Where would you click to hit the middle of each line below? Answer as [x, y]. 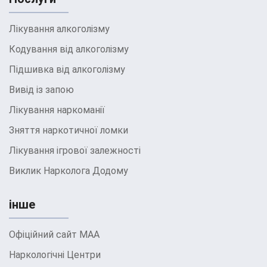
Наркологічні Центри [55, 255]
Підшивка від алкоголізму [67, 69]
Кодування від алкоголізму [69, 49]
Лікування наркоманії [57, 110]
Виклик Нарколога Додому [69, 171]
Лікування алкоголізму [59, 29]
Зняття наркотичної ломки [69, 130]
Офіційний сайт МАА [54, 235]
